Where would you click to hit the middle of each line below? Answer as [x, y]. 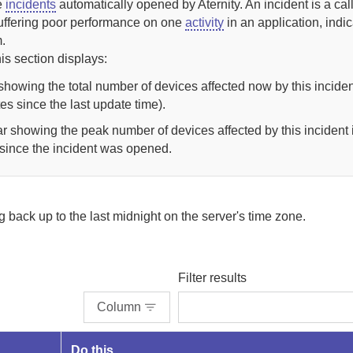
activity [205, 22]
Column [119, 307]
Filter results [212, 278]
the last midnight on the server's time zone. [188, 216]
